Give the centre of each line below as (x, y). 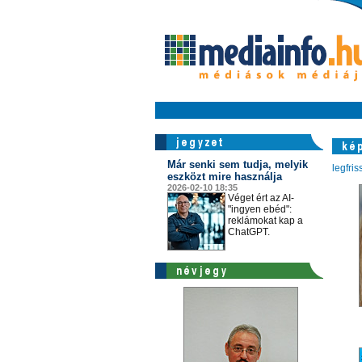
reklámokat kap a (265, 221)
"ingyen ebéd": (259, 209)
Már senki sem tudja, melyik (237, 164)
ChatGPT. (248, 232)
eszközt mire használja (224, 177)
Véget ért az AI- (261, 198)
